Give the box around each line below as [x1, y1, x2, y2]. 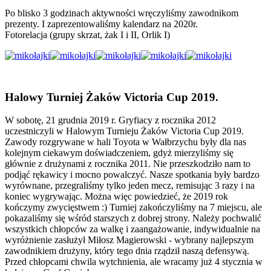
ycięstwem [59, 202, 102, 213]
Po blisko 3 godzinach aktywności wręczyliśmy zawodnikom [5, 7, 238, 18]
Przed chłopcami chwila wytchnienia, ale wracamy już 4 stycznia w [5, 256, 263, 267]
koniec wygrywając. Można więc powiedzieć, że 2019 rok [5, 191, 228, 202]
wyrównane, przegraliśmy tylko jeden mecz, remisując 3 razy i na [5, 180, 255, 191]
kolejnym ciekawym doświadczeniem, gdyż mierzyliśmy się [5, 148, 233, 158]
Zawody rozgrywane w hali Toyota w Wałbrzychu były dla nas [5, 137, 246, 148]
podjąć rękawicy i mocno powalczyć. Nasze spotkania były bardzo [5, 169, 260, 180]
